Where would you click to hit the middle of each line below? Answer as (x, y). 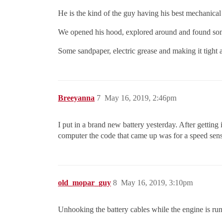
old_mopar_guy (84, 182)
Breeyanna (76, 98)
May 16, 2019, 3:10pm (157, 182)
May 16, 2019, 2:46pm (140, 98)
